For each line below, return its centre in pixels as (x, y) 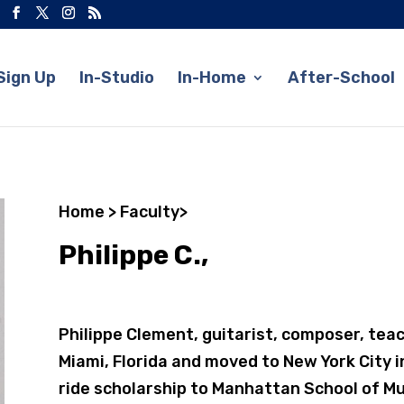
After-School (341, 78)
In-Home (212, 78)
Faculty (149, 211)
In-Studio (117, 78)
